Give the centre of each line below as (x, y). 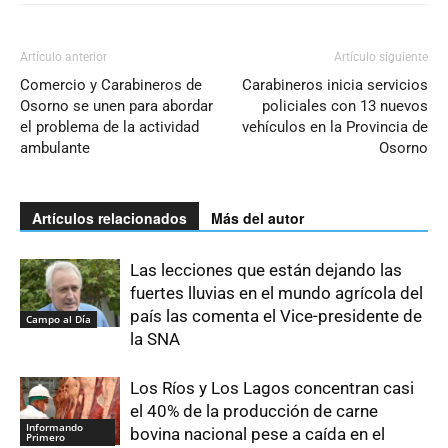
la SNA (155, 338)
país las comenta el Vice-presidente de (276, 315)
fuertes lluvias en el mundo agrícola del (276, 292)
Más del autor (257, 217)
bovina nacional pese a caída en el (257, 433)
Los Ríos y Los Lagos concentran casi (272, 387)
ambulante (55, 147)
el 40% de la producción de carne (254, 410)
